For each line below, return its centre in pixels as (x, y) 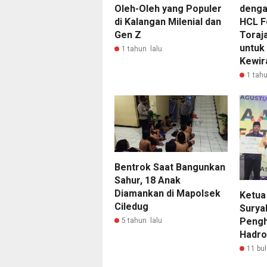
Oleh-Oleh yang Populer (168, 9)
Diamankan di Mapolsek (167, 194)
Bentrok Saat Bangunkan (170, 167)
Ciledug (131, 207)
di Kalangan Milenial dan (168, 22)
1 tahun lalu (142, 49)
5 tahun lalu (142, 221)
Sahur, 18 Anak (148, 181)
